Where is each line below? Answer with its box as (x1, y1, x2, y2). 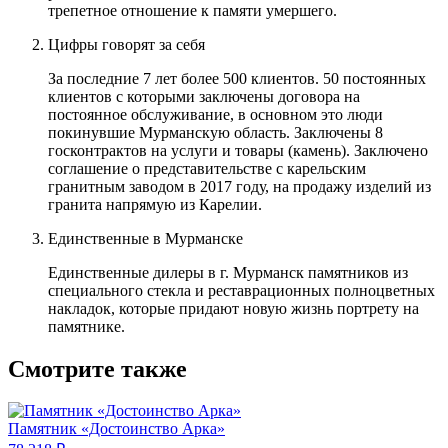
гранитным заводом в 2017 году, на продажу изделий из (48, 177, 431, 195)
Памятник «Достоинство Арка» (8, 420, 225, 438)
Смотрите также (8, 355, 187, 382)
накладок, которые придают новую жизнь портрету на (48, 299, 419, 317)
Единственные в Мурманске (48, 229, 243, 247)
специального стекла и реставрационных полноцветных (48, 281, 435, 299)
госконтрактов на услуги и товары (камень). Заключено (48, 141, 428, 159)
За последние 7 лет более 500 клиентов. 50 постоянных (48, 69, 426, 87)
